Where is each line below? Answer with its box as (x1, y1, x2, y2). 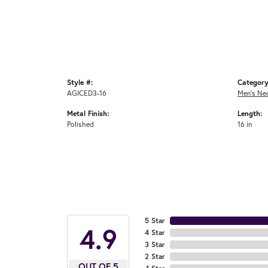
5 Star (145, 215, 165, 225)
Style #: (67, 77, 93, 87)
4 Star (145, 227, 165, 237)
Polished (67, 118, 94, 129)
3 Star (145, 239, 165, 249)
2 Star (145, 251, 165, 261)
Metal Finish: (67, 108, 109, 118)
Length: (237, 108, 262, 118)
